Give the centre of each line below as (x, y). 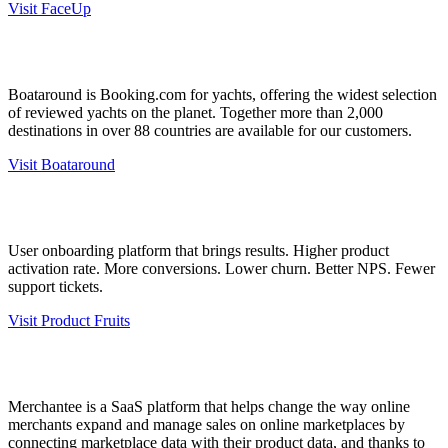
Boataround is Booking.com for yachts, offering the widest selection (222, 94)
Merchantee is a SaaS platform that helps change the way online (209, 406)
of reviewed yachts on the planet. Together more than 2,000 (195, 112)
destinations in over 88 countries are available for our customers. (210, 130)
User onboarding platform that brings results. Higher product (198, 250)
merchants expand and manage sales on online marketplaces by (206, 424)
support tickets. (55, 286)
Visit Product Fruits (69, 320)
